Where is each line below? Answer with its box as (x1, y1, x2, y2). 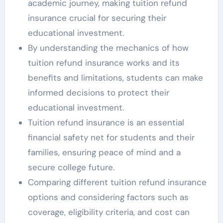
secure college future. (27, 162, 114, 173)
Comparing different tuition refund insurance (27, 177, 207, 188)
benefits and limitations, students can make (27, 72, 203, 84)
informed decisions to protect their (27, 87, 169, 99)
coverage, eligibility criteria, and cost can (27, 207, 190, 218)
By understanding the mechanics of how (27, 42, 189, 54)
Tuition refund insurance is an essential (27, 117, 184, 128)
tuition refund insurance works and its (27, 57, 180, 69)
